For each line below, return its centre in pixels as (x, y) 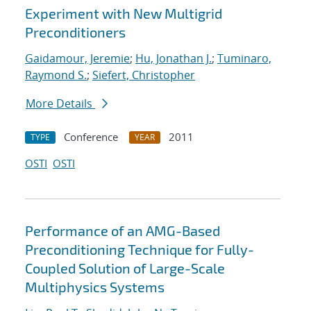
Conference (91, 137)
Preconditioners (75, 32)
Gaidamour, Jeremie (77, 59)
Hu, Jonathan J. (174, 59)
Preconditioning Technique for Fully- (140, 250)
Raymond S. (56, 75)
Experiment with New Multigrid (124, 14)
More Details (60, 104)
